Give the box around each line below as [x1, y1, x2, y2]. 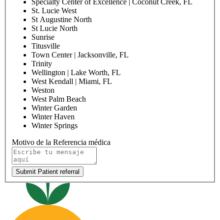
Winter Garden [31, 104, 77, 112]
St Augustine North [31, 15, 92, 24]
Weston [31, 86, 55, 95]
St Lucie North [31, 24, 78, 33]
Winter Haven [31, 112, 75, 121]
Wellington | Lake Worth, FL [31, 68, 121, 77]
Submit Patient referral [16, 168, 80, 176]
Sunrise [31, 33, 55, 42]
